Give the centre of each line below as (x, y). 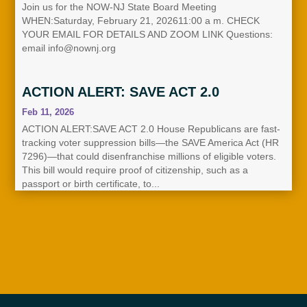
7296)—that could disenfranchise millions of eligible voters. (149, 156)
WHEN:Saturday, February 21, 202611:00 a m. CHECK (141, 20)
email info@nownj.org (69, 48)
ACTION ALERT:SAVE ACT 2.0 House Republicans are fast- (151, 128)
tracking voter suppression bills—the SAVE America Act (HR (150, 142)
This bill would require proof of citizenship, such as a (135, 170)
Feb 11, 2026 (48, 112)
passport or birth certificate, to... (91, 183)
